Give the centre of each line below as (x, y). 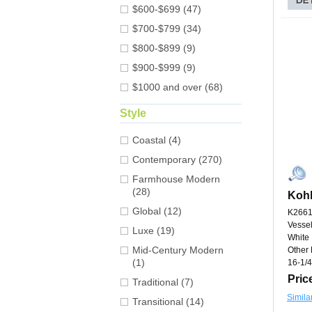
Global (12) (157, 211)
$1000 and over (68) (178, 87)
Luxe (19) (154, 231)
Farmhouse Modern (176, 179)
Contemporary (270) (177, 160)
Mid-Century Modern (178, 250)
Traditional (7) (163, 282)
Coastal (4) (157, 140)
